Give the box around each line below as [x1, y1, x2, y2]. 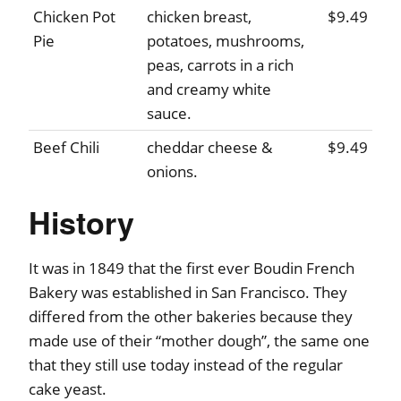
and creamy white [147, 79, 271, 100]
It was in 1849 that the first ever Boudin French [29, 258, 354, 279]
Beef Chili [33, 137, 99, 158]
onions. [147, 161, 198, 183]
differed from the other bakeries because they [29, 306, 353, 328]
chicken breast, [147, 6, 252, 28]
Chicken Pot [33, 6, 115, 28]
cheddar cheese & [147, 137, 272, 158]
